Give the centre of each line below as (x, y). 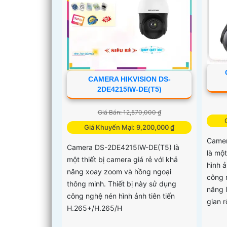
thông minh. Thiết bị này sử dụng (122, 184)
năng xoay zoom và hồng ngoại (119, 172)
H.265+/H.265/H (94, 208)
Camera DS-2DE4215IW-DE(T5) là (123, 147)
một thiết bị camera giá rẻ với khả (122, 160)
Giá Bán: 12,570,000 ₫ (129, 112)
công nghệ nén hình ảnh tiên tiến (121, 196)
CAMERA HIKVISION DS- (129, 79)
